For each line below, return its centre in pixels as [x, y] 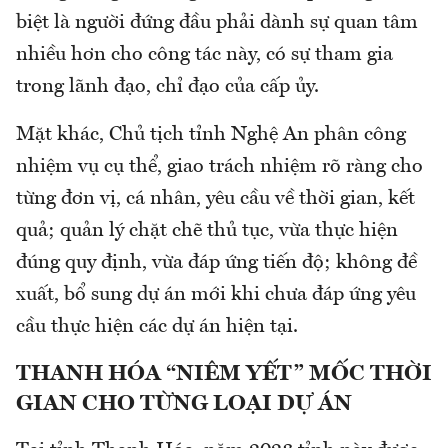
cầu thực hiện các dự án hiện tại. [157, 326]
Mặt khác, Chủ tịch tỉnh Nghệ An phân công [211, 134]
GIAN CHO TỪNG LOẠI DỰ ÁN [184, 403]
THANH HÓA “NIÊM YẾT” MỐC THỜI [224, 373]
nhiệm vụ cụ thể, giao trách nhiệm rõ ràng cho [219, 166]
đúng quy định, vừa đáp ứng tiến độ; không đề [216, 262]
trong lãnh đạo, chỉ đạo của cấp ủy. [167, 86]
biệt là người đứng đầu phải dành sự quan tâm [217, 22]
